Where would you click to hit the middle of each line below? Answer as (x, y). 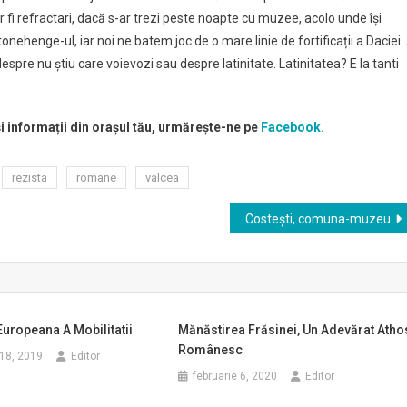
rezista (30, 178)
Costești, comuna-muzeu (318, 219)
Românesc (211, 350)
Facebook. (291, 127)
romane (96, 178)
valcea (162, 178)
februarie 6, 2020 (235, 376)
